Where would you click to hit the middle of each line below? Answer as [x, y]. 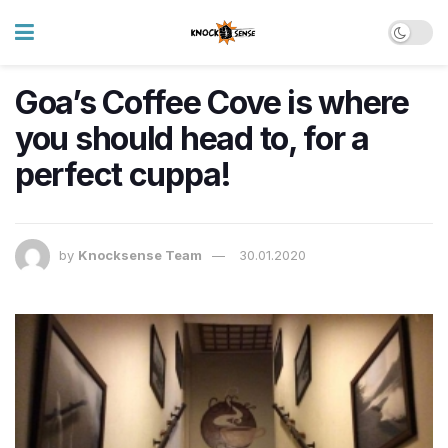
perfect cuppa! [123, 174]
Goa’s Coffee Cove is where [212, 102]
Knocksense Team [140, 255]
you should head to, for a [192, 138]
